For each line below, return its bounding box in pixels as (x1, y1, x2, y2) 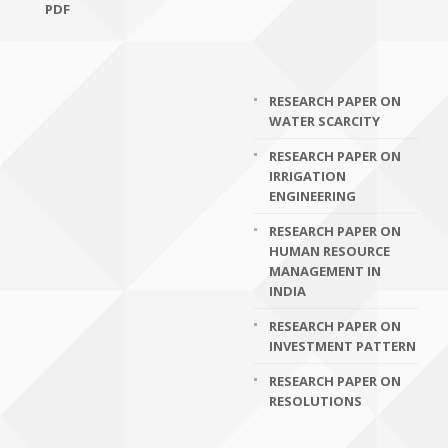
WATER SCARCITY (269, 112, 380, 130)
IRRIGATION (269, 167, 346, 185)
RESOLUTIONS (269, 392, 362, 410)
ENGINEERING (269, 187, 356, 205)
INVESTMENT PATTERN (269, 337, 416, 355)
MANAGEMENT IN (269, 262, 381, 280)
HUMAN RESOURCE (269, 242, 390, 260)
